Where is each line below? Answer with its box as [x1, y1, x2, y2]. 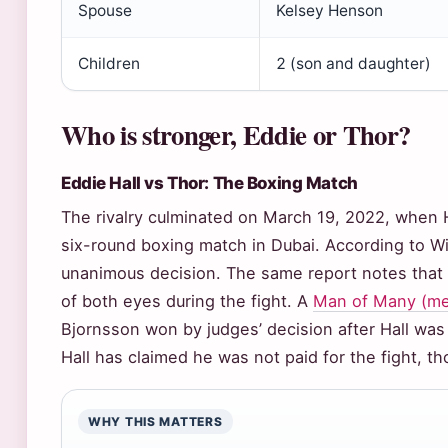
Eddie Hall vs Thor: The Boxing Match [61, 173, 358, 193]
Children [78, 54, 140, 73]
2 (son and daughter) [276, 54, 431, 73]
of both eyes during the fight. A [61, 291, 313, 311]
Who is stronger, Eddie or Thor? [61, 115, 411, 154]
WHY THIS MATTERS [88, 414, 223, 429]
